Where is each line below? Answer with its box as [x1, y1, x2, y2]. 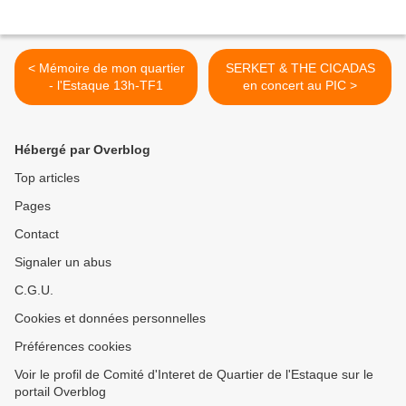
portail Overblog [14, 384, 106, 400]
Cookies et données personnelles [14, 311, 206, 326]
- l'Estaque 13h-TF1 [49, 78, 163, 93]
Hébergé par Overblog [14, 142, 150, 158]
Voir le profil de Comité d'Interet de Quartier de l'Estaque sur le [14, 367, 373, 382]
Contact [14, 227, 59, 242]
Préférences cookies [14, 339, 131, 354]
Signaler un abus [14, 255, 111, 270]
